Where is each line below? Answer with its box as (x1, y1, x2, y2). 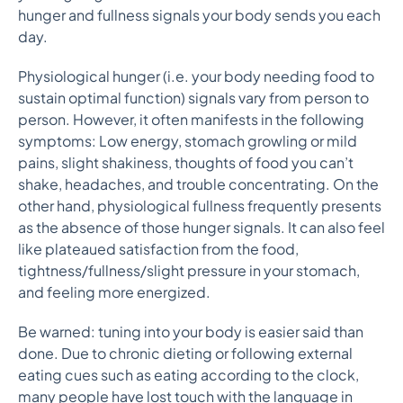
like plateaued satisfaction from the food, (18, 239, 299, 258)
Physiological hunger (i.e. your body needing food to (18, 67, 374, 85)
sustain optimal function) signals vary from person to (18, 88, 369, 107)
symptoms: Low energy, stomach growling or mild (18, 131, 357, 150)
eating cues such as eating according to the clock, (18, 365, 359, 384)
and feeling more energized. (18, 282, 210, 301)
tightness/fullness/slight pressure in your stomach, (18, 261, 360, 280)
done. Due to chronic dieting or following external (18, 344, 353, 363)
